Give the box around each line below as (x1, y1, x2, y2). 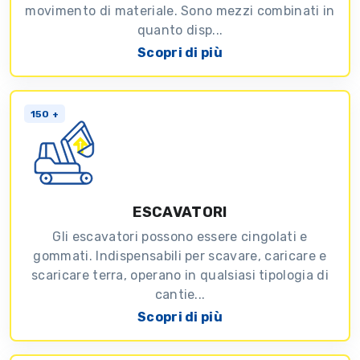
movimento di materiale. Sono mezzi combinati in (25, 3, 335, 19)
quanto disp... (137, 22, 223, 39)
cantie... (154, 287, 206, 303)
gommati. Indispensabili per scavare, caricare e (33, 248, 327, 264)
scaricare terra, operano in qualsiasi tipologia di (31, 268, 329, 284)
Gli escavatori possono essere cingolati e (52, 229, 308, 245)
